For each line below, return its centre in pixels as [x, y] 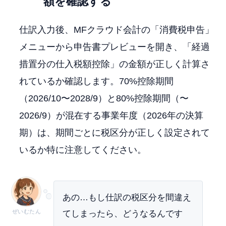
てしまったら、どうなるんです [123, 213]
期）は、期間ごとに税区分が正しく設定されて [115, 133]
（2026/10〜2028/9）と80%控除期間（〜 [104, 98]
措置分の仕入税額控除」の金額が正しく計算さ [115, 64]
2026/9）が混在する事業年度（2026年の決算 [111, 116]
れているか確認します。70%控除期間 [97, 81]
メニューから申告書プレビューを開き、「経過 [115, 47]
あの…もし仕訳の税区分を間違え [127, 197]
